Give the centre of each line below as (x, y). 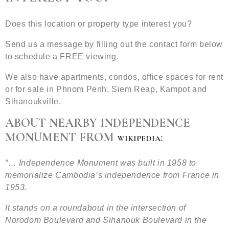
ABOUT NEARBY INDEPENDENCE (98, 123)
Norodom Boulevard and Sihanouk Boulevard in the (106, 220)
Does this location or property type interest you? (99, 24)
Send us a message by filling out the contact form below (114, 44)
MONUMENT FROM (61, 138)
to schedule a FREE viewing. (62, 57)
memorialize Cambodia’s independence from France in (112, 175)
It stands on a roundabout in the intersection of (96, 208)
